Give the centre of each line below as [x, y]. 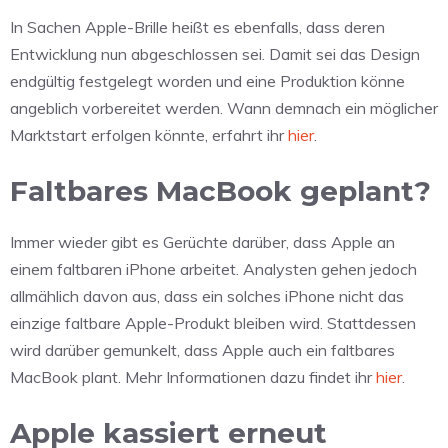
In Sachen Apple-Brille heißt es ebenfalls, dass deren [197, 26]
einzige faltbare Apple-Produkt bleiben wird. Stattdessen [213, 322]
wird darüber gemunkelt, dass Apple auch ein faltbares [202, 349]
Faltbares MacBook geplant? [220, 190]
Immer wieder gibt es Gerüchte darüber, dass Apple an [202, 241]
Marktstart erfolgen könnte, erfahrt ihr [149, 134]
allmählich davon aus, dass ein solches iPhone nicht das [207, 295]
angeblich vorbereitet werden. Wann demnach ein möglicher [224, 107]
